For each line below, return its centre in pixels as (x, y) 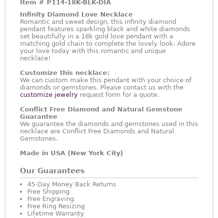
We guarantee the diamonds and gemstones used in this (109, 124)
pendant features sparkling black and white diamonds (105, 29)
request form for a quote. (118, 95)
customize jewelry (49, 95)
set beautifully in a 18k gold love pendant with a (97, 36)
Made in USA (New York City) (72, 153)
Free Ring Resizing (56, 206)
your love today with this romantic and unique (93, 51)
